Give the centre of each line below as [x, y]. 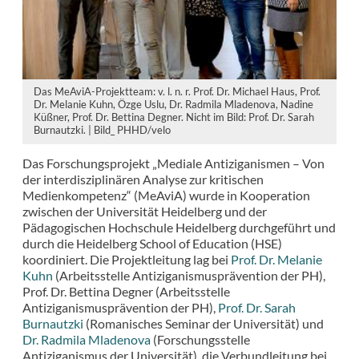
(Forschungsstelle [200, 339]
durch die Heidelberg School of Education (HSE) [152, 243]
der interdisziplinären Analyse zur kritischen [143, 179]
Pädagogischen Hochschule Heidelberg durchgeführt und [179, 227]
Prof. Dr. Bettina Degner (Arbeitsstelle [126, 291]
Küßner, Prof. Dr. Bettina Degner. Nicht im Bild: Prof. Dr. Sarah [174, 117]
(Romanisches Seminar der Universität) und [205, 323]
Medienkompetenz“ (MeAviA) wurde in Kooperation [166, 195]
